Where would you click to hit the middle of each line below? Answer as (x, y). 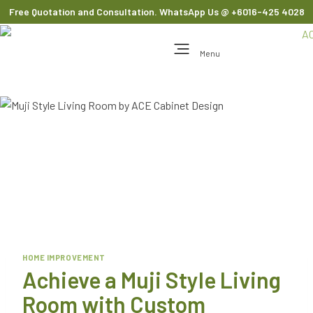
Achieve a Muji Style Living (152, 280)
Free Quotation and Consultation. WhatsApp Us (115, 12)
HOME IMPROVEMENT (64, 257)
